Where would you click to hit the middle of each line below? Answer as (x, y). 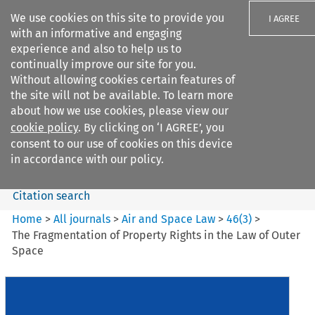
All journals (84, 219)
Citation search (51, 195)
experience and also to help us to (96, 49)
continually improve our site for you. (103, 64)
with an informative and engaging (96, 33)
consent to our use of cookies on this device (122, 144)
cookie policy (44, 128)
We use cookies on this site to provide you (117, 18)
